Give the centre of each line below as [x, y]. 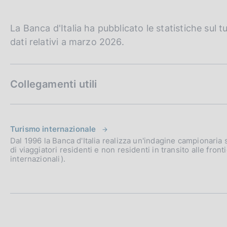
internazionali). [38, 159]
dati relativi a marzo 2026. [67, 42]
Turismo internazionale [53, 129]
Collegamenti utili [54, 84]
